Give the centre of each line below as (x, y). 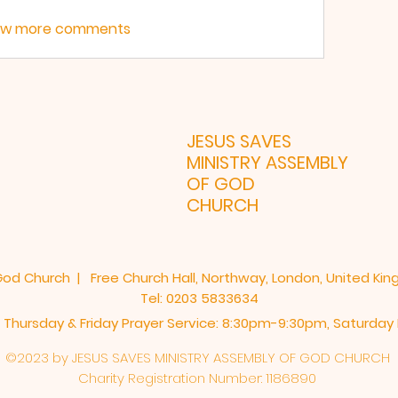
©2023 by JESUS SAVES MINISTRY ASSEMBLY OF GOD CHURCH (197, 358)
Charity (103, 378)
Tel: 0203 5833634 (199, 298)
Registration (167, 378)
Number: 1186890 (261, 378)
